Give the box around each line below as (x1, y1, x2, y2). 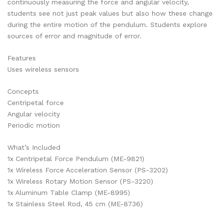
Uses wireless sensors (7, 65, 79, 73)
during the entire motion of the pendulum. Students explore (7, 21, 207, 28)
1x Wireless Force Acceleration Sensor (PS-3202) (7, 166, 168, 174)
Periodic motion (7, 121, 60, 129)
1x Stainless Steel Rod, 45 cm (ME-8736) (7, 200, 143, 208)
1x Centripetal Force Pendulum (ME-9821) (7, 155, 144, 163)
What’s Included (7, 143, 60, 151)
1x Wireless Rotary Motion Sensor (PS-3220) (7, 177, 153, 185)
